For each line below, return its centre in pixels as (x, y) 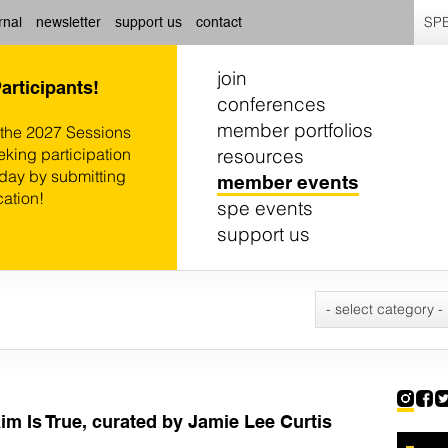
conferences (271, 104)
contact (219, 22)
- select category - (384, 308)
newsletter (68, 22)
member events (288, 182)
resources (260, 156)
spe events (265, 208)
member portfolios (295, 130)
